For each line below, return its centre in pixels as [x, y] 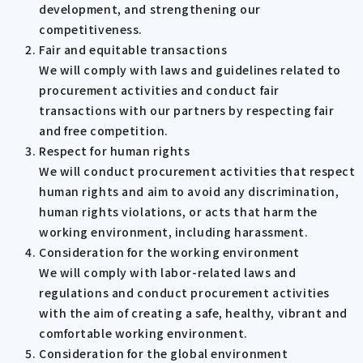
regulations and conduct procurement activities [184, 293]
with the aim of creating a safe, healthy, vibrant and [193, 313]
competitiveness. [91, 30]
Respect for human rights [115, 151]
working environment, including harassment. [174, 232]
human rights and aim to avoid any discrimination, [189, 192]
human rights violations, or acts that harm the [178, 212]
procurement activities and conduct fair [159, 90]
